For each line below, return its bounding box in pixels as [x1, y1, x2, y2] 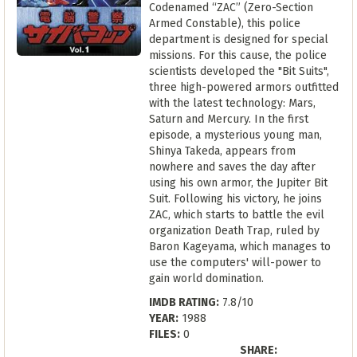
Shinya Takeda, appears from [149, 144, 296, 158]
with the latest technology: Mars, [149, 96, 316, 110]
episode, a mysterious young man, [149, 128, 322, 142]
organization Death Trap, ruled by [149, 224, 320, 237]
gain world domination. [149, 272, 264, 285]
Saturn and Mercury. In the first [149, 112, 308, 126]
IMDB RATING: [149, 296, 219, 309]
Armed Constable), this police [149, 17, 300, 30]
